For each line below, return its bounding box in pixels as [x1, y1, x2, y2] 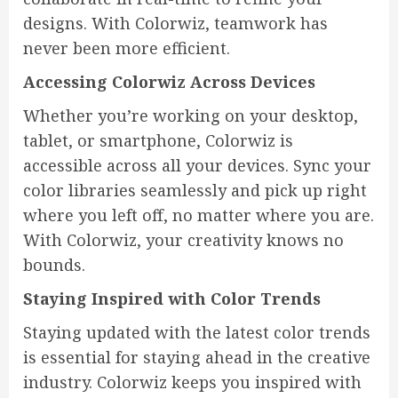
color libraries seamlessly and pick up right [23, 179, 367, 202]
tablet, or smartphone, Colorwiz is [23, 130, 293, 152]
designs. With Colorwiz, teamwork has [23, 12, 328, 35]
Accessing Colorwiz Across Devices [23, 71, 315, 93]
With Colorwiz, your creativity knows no [23, 229, 344, 251]
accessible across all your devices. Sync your [23, 155, 371, 177]
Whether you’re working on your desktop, [23, 105, 358, 127]
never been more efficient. [23, 37, 230, 60]
